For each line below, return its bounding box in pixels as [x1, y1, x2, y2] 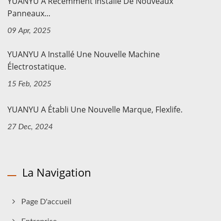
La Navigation [22, 165, 91, 180]
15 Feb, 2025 [7, 80, 51, 88]
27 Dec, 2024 [7, 123, 53, 131]
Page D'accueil [21, 198, 72, 206]
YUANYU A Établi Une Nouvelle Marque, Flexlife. [7, 104, 183, 115]
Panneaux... [7, 8, 50, 19]
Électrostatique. [7, 61, 66, 73]
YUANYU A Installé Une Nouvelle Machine [7, 49, 160, 60]
